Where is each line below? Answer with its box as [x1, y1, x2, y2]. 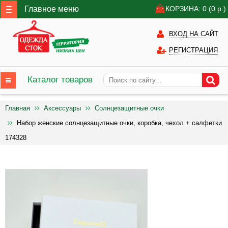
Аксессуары [44, 104, 81, 112]
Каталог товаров [27, 75, 93, 84]
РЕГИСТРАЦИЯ [169, 46, 218, 54]
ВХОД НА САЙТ [169, 30, 218, 38]
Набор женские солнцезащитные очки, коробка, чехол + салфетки [17, 119, 222, 127]
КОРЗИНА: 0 [165, 5, 209, 13]
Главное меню [24, 4, 79, 13]
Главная [5, 104, 30, 112]
